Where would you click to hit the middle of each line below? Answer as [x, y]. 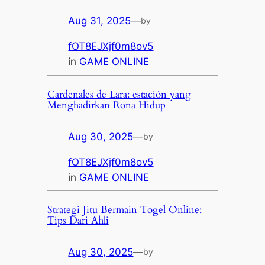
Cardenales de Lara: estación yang [119, 94]
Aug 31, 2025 [100, 21]
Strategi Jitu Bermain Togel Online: [124, 210]
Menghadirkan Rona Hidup [106, 105]
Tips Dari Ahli [78, 221]
